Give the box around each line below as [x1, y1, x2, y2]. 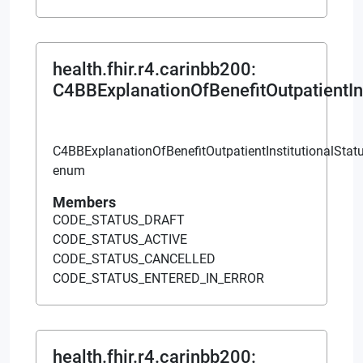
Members [53, 193, 116, 211]
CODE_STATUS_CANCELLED [53, 250, 216, 267]
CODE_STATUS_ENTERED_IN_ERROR [53, 270, 264, 286]
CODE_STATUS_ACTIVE [53, 231, 187, 247]
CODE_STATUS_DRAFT [53, 211, 185, 228]
